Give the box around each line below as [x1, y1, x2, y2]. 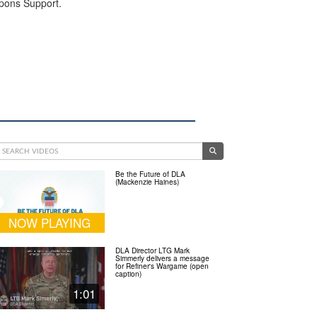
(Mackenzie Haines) [115, 177, 180, 188]
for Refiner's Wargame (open [115, 261, 209, 272]
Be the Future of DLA [115, 169, 186, 180]
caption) [115, 269, 142, 279]
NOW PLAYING [8, 214, 91, 232]
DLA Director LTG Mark [115, 246, 190, 256]
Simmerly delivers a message [115, 253, 210, 264]
